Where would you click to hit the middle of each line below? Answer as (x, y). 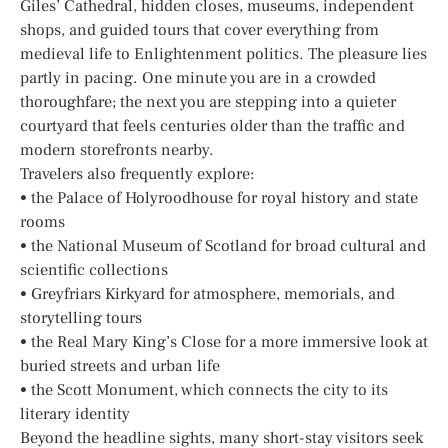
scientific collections (94, 269)
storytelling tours (81, 317)
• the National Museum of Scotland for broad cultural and (223, 245)
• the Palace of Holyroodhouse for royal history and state (219, 197)
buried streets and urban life (120, 365)
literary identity (75, 413)
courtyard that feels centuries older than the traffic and (212, 125)
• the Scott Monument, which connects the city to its (204, 389)
